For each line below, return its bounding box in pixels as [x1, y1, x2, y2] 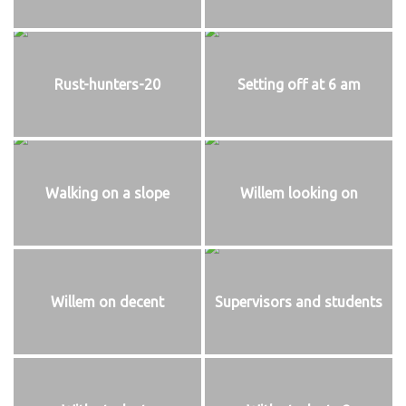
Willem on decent [51, 293, 164, 310]
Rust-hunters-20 [54, 76, 160, 93]
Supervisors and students [215, 293, 382, 310]
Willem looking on [239, 184, 358, 201]
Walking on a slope [45, 184, 169, 201]
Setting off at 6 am [237, 76, 361, 93]
